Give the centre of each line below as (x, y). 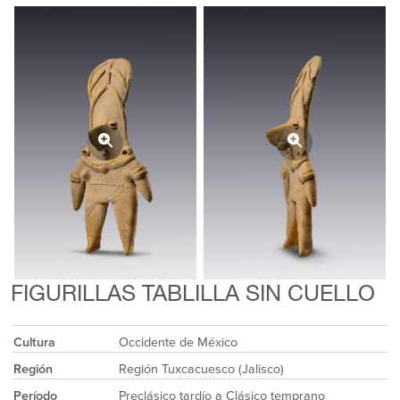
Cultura (34, 343)
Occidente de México (178, 343)
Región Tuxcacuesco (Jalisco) (201, 370)
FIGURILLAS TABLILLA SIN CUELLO (192, 296)
